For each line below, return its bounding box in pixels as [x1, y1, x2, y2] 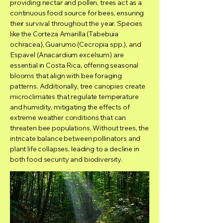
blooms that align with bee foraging [10, 71, 122, 80]
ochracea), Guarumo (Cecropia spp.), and [10, 40, 141, 49]
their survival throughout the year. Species [10, 19, 142, 28]
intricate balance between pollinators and [10, 134, 141, 143]
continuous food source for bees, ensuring [10, 8, 144, 17]
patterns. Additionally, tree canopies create [10, 82, 145, 91]
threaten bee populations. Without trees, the [10, 123, 149, 132]
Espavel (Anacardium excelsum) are [10, 50, 124, 59]
